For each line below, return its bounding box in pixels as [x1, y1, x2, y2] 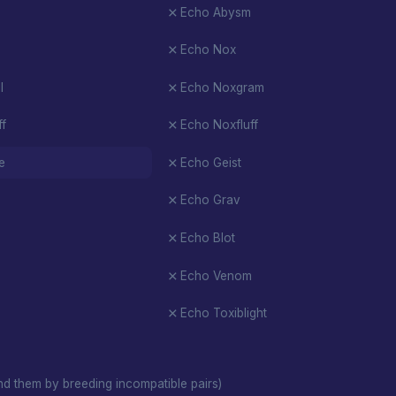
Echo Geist [179, 155, 241, 170]
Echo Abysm [179, 4, 251, 19]
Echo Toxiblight [179, 306, 267, 321]
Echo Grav [179, 193, 240, 208]
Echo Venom [179, 268, 252, 283]
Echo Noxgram [179, 80, 264, 95]
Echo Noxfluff [179, 118, 258, 133]
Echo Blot [179, 231, 235, 245]
